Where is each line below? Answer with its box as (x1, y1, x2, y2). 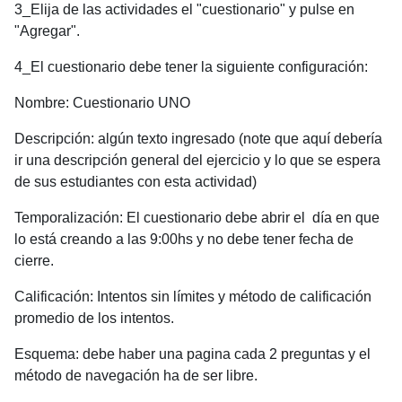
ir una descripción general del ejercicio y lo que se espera (14, 152, 380, 168)
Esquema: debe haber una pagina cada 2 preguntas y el (14, 345, 371, 362)
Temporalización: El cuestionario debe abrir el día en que (14, 209, 380, 225)
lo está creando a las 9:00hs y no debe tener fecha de (14, 231, 354, 247)
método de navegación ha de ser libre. (14, 367, 258, 383)
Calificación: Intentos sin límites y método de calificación (14, 288, 371, 304)
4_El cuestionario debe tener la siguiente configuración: (14, 58, 368, 74)
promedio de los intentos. (14, 310, 174, 326)
